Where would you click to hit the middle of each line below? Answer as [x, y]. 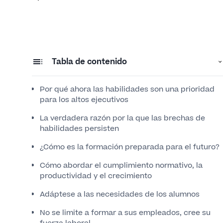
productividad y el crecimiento [96, 176]
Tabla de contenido [89, 62]
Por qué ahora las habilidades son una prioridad [127, 89]
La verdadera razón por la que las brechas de [122, 118]
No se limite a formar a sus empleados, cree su [125, 213]
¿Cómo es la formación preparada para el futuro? [130, 147]
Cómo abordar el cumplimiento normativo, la [121, 166]
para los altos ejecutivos [84, 100]
